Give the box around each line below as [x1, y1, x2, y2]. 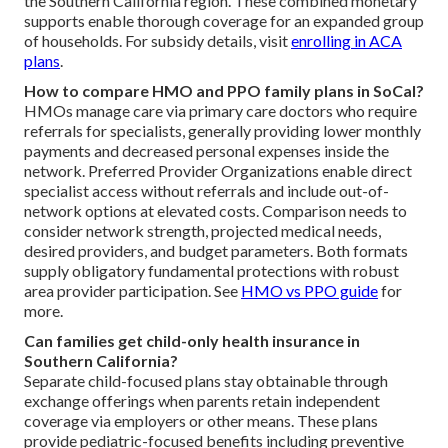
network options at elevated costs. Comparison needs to [24, 200, 407, 220]
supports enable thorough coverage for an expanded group [24, 10, 424, 30]
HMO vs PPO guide [241, 280, 378, 300]
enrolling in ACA [291, 30, 402, 50]
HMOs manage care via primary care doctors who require [24, 100, 417, 120]
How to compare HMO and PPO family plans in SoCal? [24, 80, 424, 100]
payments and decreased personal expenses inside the [24, 140, 389, 160]
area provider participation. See [24, 280, 241, 300]
